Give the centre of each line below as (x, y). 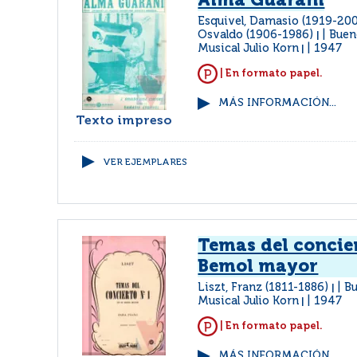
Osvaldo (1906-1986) (257, 35)
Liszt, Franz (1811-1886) (265, 288)
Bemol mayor (258, 267)
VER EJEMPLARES (145, 163)
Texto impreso (124, 121)
